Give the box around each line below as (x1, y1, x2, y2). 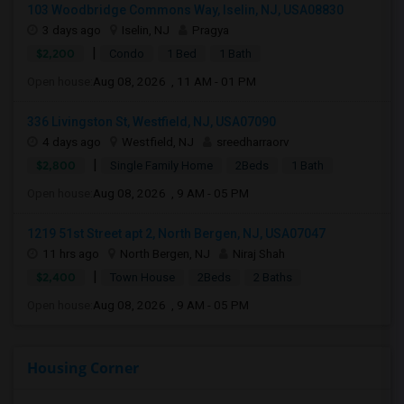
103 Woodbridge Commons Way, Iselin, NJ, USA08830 (27, 3, 344, 17)
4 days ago (42, 134, 101, 149)
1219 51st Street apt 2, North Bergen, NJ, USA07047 (27, 226, 326, 241)
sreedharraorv (216, 134, 289, 149)
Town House (110, 271, 175, 284)
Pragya (192, 23, 229, 37)
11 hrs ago (42, 246, 99, 261)
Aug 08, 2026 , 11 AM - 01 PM (93, 74, 256, 88)
